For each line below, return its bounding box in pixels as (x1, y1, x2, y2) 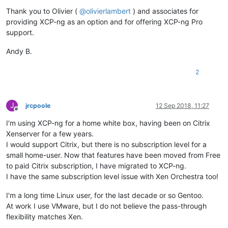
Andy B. (6, 47, 32, 56)
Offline (16, 109, 35, 117)
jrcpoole (25, 102, 50, 110)
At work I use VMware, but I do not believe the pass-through (6, 202, 207, 211)
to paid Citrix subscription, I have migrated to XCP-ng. (6, 161, 186, 170)
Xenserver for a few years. (6, 129, 94, 138)
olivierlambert (86, 7, 131, 16)
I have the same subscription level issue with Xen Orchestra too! (6, 172, 218, 181)
